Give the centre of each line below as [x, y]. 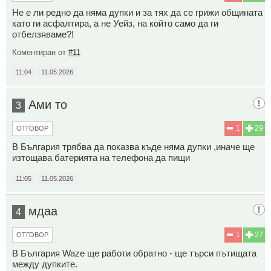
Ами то [48, 104]
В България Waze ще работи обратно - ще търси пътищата [134, 253]
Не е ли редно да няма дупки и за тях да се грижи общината [137, 12]
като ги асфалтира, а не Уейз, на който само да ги [115, 23]
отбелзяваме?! [43, 34]
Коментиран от [40, 52]
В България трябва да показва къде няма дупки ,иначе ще [133, 146]
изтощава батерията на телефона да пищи [101, 157]
